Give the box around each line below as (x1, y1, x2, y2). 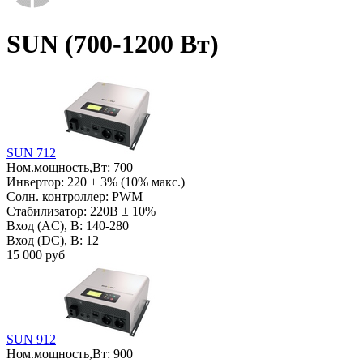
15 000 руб (6, 248, 65, 263)
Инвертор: (6, 175, 67, 190)
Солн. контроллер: (6, 190, 112, 204)
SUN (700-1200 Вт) (6, 28, 219, 58)
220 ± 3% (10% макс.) (67, 175, 185, 190)
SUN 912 (6, 332, 56, 347)
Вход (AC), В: (6, 219, 86, 233)
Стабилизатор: (6, 204, 90, 219)
